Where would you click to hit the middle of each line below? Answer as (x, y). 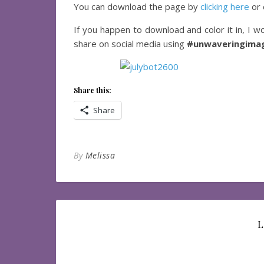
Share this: (93, 90)
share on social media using (130, 44)
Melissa (100, 155)
